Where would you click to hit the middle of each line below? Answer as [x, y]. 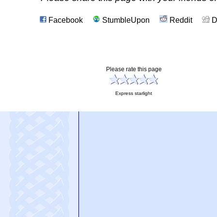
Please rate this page [136, 69]
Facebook [64, 20]
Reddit [180, 20]
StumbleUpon [125, 20]
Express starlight [135, 93]
